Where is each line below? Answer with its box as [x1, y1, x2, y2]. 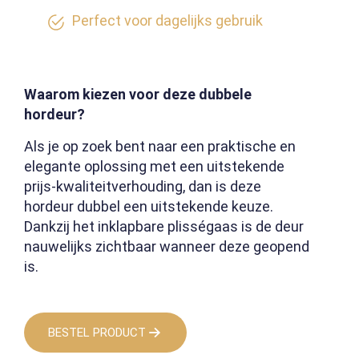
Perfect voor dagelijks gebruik [72, 12, 263, 30]
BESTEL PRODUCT [48, 325, 146, 341]
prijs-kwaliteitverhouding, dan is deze [24, 178, 261, 196]
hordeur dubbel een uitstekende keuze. [24, 198, 273, 216]
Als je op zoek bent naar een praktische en [24, 138, 296, 155]
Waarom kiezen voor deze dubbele [24, 86, 252, 103]
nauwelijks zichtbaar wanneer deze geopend [24, 238, 309, 256]
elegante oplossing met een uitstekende [24, 158, 284, 175]
